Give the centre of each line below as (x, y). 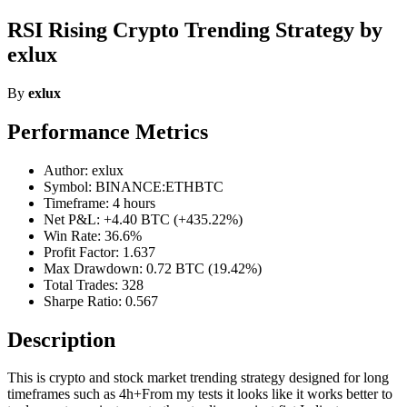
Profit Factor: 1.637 (99, 252)
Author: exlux (84, 170)
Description (61, 339)
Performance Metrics (108, 131)
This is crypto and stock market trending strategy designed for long (198, 378)
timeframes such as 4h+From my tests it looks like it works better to (200, 394)
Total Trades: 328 (94, 284)
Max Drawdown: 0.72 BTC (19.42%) (153, 268)
